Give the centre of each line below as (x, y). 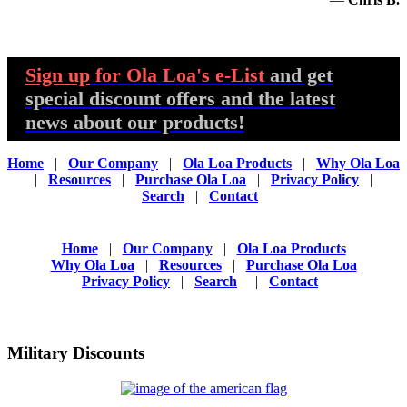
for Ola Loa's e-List (177, 75)
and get (301, 75)
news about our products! (135, 123)
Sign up (58, 75)
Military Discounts (76, 352)
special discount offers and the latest (180, 99)
